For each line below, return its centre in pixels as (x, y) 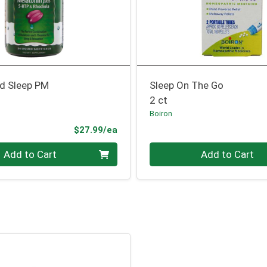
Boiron (161, 114)
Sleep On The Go (187, 86)
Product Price (147, 129)
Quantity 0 (173, 149)
